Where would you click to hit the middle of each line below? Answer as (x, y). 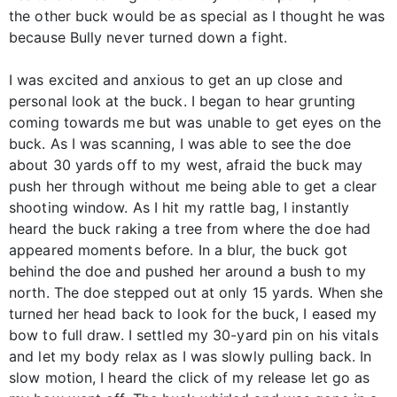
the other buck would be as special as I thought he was (197, 16)
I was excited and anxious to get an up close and (176, 80)
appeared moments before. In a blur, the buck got (178, 250)
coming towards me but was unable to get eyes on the (195, 123)
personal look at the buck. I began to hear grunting (183, 101)
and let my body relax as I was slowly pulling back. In (191, 357)
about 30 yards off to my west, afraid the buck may (186, 165)
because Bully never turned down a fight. (148, 38)
